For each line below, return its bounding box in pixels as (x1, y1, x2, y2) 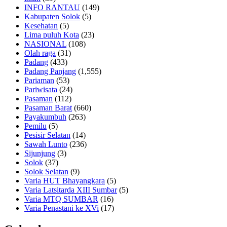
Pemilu (24, 121, 47, 130)
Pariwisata (24, 85, 57, 94)
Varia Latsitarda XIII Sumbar (24, 185, 117, 194)
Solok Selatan (24, 167, 68, 176)
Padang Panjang (24, 66, 76, 75)
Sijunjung (24, 148, 55, 158)
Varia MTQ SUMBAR (24, 194, 98, 203)
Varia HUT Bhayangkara (24, 176, 105, 185)
